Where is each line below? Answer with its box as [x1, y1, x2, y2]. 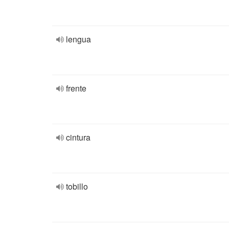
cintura [66, 131, 90, 143]
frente [66, 82, 86, 94]
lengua [66, 33, 91, 45]
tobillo [66, 180, 88, 192]
